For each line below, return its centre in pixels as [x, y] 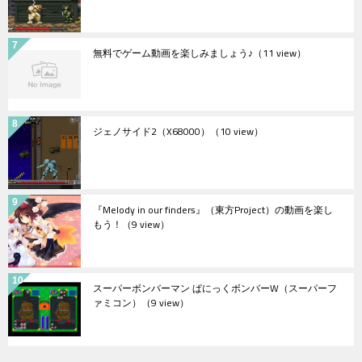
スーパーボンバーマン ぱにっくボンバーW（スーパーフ [215, 288]
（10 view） [237, 131]
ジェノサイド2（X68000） [152, 131]
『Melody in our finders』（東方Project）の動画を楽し [213, 209]
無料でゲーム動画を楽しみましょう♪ [173, 53]
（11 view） [280, 53]
